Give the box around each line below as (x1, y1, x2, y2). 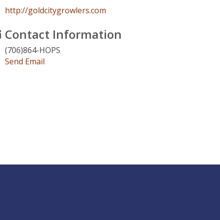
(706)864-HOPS (5, 45, 61, 56)
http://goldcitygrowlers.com (5, 5, 107, 16)
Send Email (5, 56, 45, 67)
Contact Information (5, 26, 122, 43)
